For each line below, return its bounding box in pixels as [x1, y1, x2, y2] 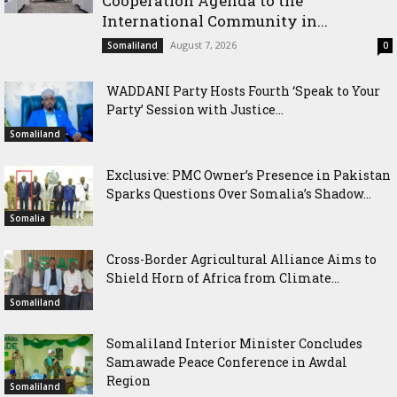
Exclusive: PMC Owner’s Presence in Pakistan [106, 166, 391, 183]
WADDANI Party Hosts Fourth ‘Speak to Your [106, 82, 380, 99]
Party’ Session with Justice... [106, 100, 284, 118]
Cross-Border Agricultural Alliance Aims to [106, 250, 377, 268]
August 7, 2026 [170, 37, 237, 51]
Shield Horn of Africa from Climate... [106, 269, 339, 286]
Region [106, 371, 151, 389]
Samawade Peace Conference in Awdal [106, 353, 347, 370]
